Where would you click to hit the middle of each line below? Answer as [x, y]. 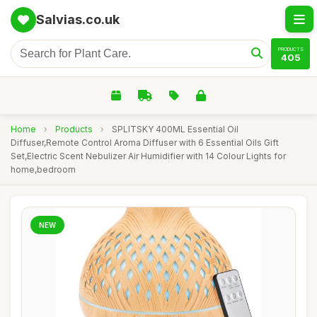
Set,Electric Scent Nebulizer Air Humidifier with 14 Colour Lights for [148, 156]
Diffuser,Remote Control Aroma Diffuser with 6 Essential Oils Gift [145, 143]
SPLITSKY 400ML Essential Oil [175, 129]
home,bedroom [43, 169]
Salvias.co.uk [78, 19]
